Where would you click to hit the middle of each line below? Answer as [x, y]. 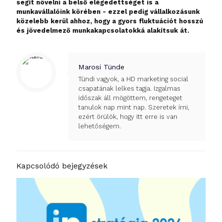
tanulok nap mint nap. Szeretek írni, [134, 108]
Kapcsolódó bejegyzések [62, 166]
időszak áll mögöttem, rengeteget [130, 98]
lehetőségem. [100, 126]
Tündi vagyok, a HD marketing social [133, 79]
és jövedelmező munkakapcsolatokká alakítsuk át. [103, 31]
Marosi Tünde [101, 67]
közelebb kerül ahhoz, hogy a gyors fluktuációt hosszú [110, 21]
